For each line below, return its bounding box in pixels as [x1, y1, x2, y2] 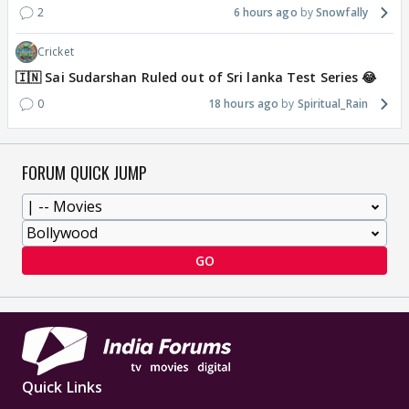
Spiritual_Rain [297, 95, 368, 111]
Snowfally [316, 4, 368, 20]
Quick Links [22, 376, 103, 397]
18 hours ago [207, 95, 279, 111]
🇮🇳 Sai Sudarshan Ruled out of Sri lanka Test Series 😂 [16, 68, 377, 86]
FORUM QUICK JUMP [22, 160, 148, 184]
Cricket [37, 43, 74, 59]
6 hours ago [233, 4, 298, 20]
